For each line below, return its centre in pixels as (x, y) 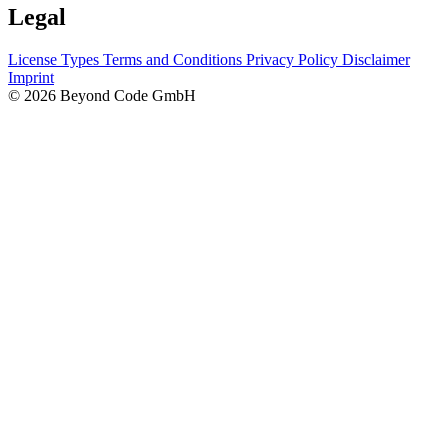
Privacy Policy (294, 60)
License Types (55, 60)
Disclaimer (376, 60)
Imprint (31, 78)
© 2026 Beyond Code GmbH (102, 96)
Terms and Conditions (174, 60)
